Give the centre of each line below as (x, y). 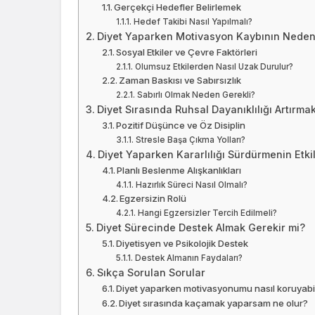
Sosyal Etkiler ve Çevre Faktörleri (187, 52)
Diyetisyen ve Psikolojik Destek (182, 244)
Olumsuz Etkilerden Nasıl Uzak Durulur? (214, 67)
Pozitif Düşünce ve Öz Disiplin (181, 126)
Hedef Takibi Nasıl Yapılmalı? (193, 22)
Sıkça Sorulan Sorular (151, 273)
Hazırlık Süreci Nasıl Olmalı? (191, 185)
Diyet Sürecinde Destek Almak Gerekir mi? (200, 228)
